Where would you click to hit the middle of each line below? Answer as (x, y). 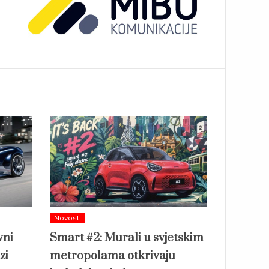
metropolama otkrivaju (113, 256)
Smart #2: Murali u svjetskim (127, 238)
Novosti (68, 218)
